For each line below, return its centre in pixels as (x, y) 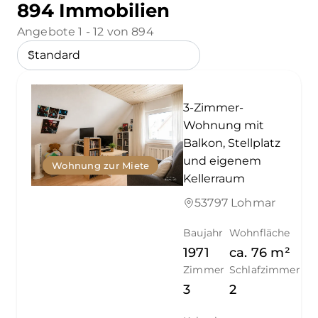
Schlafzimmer (265, 269)
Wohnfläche (260, 232)
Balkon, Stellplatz (232, 143)
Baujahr (203, 232)
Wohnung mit (224, 125)
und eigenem (223, 160)
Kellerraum (214, 178)
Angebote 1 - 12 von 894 (86, 31)
